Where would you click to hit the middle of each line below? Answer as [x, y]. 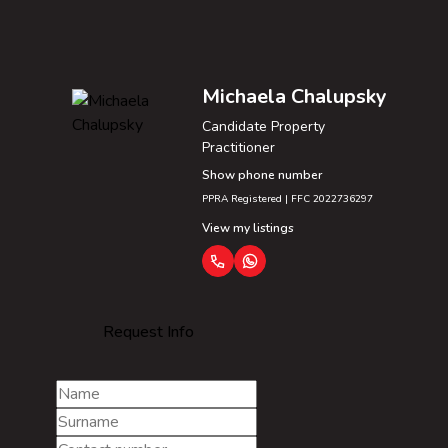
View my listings [248, 227]
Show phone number [262, 174]
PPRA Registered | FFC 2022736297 [287, 198]
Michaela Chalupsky [294, 96]
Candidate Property [263, 126]
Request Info [148, 332]
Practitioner [238, 147]
